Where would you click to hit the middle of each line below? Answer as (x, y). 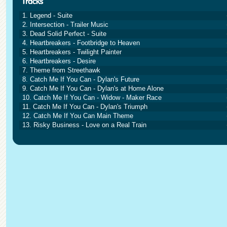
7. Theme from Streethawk (61, 70)
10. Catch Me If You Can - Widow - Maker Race (92, 98)
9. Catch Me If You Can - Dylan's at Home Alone (93, 88)
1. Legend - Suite (47, 15)
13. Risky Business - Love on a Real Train (84, 125)
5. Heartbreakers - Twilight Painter (72, 52)
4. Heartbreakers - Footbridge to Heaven (81, 43)
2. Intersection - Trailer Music (65, 25)
